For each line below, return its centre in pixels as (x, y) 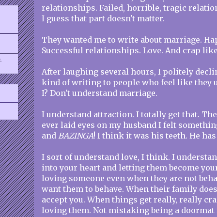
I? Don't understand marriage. (100, 93)
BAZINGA (76, 136)
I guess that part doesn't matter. (103, 18)
